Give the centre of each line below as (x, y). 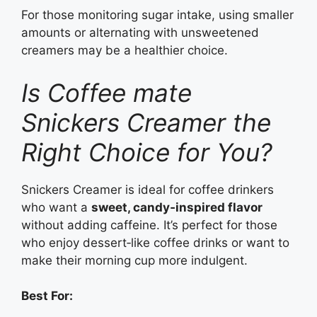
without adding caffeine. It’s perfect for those (149, 225)
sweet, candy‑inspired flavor (177, 207)
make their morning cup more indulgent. (134, 260)
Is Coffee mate (106, 92)
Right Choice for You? (147, 152)
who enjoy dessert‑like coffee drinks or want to (155, 242)
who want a (56, 207)
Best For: (47, 296)
